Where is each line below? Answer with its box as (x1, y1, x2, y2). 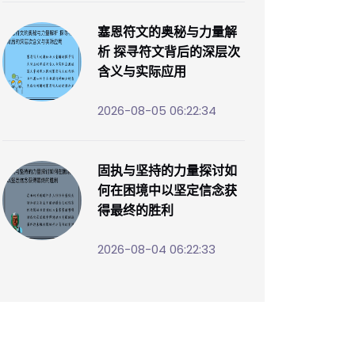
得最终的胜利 (97, 202, 174, 218)
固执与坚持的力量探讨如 (97, 162, 237, 178)
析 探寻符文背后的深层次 (97, 44, 240, 59)
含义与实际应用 (97, 63, 186, 79)
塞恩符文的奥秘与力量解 (97, 24, 237, 40)
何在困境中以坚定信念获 (97, 182, 237, 198)
